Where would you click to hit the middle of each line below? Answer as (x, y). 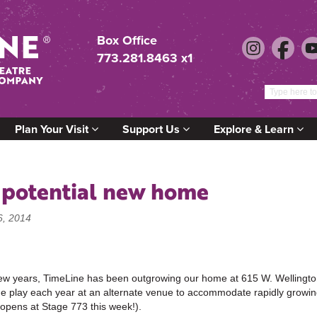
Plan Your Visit (53, 129)
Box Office (127, 40)
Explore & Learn (255, 129)
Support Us (152, 129)
